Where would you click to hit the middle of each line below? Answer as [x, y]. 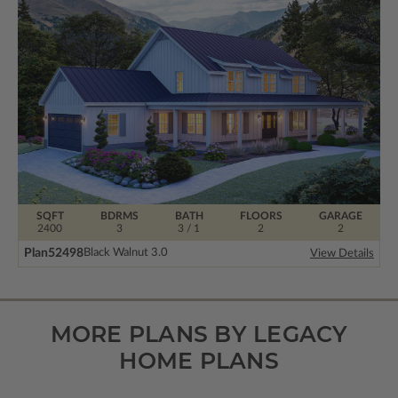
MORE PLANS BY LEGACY [199, 334]
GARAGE [340, 215]
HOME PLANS [199, 360]
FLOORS [261, 215]
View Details [342, 253]
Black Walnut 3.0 [126, 253]
